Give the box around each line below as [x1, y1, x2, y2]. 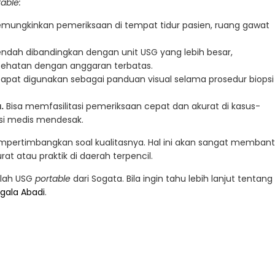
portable [35, 172, 73, 185]
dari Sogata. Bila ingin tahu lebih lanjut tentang [73, 172, 273, 185]
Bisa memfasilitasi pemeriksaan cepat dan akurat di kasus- [4, 100, 260, 113]
